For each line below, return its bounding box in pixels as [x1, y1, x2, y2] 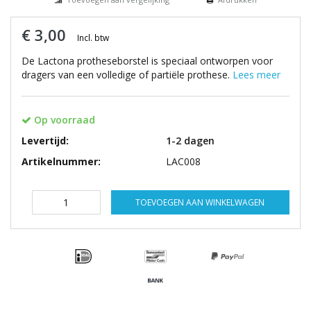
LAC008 [166, 155, 201, 169]
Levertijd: [22, 134, 69, 148]
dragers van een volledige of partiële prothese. [22, 68, 233, 82]
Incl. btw [77, 32, 109, 44]
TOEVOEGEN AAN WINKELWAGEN [135, 196, 265, 209]
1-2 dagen [166, 134, 215, 148]
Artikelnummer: [22, 155, 101, 169]
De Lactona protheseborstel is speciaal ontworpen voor [22, 54, 273, 68]
